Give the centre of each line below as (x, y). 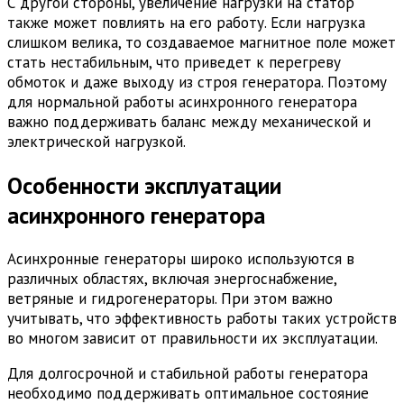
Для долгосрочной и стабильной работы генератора (188, 374)
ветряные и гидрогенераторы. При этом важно (170, 299)
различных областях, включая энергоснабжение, (172, 279)
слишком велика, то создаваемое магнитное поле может (202, 42)
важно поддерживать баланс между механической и (189, 121)
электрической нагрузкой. (96, 141)
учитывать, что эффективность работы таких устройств (202, 319)
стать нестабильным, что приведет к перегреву (174, 62)
